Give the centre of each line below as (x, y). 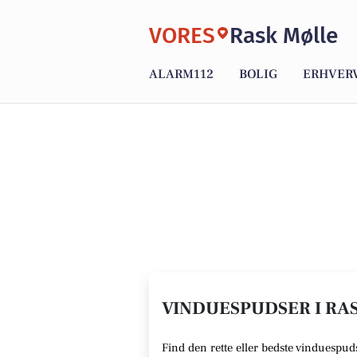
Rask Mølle (284, 35)
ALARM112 (181, 75)
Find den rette (199, 348)
